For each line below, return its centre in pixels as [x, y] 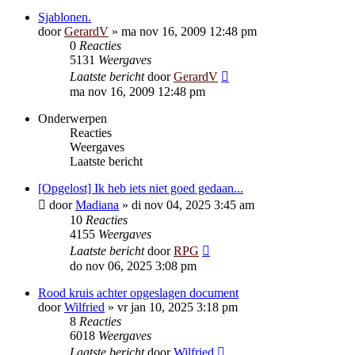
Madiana [97, 205]
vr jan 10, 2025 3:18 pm [177, 307]
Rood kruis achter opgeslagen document [138, 293]
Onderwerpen [73, 118]
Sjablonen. [65, 17]
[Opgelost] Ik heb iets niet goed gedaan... [141, 188]
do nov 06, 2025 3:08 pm [133, 266]
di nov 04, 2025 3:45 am [193, 205]
